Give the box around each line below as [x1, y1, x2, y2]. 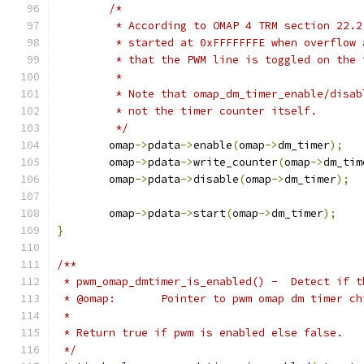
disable [193, 172, 239, 186]
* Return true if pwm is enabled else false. [57, 326, 343, 340]
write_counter [193, 155, 278, 169]
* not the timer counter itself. [109, 104, 317, 118]
